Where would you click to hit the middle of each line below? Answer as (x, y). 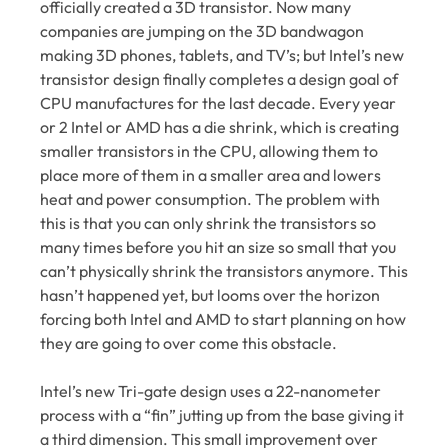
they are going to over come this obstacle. (188, 343)
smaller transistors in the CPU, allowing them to (209, 151)
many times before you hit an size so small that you (218, 247)
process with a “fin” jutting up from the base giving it (222, 415)
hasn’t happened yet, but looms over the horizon (210, 295)
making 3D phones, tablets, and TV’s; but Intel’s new (222, 55)
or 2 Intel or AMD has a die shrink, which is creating (219, 127)
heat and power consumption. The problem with (210, 199)
